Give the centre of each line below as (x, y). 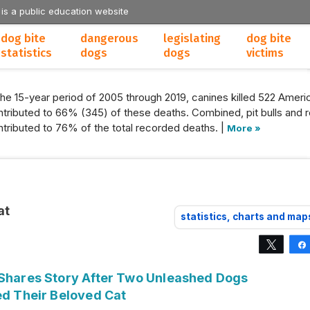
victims (265, 53)
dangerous (109, 38)
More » (244, 128)
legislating (192, 38)
